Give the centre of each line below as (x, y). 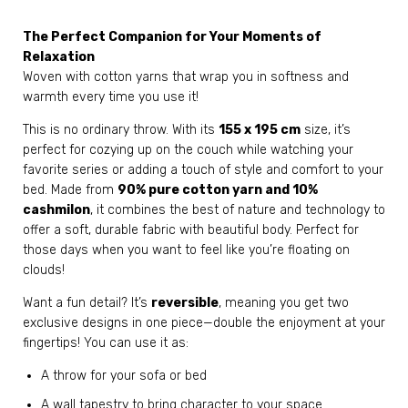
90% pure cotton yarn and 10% (218, 189)
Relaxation (59, 56)
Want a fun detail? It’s (87, 302)
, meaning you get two (284, 302)
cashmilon (56, 209)
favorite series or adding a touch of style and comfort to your (203, 169)
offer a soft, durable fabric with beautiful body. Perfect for (191, 229)
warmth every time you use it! (111, 97)
